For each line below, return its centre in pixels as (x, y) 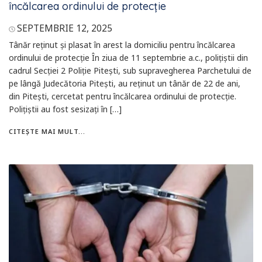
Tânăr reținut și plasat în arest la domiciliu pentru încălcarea (122, 45)
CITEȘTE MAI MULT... (47, 131)
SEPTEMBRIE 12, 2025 (64, 28)
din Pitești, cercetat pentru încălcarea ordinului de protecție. (123, 96)
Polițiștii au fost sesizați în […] (65, 109)
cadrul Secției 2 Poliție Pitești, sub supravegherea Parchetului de (130, 70)
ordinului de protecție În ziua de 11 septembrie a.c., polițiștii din (128, 58)
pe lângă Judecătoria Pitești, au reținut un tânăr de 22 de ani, (125, 83)
